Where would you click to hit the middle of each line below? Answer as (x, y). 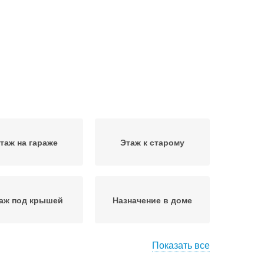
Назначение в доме (152, 200)
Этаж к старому (152, 142)
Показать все (181, 245)
